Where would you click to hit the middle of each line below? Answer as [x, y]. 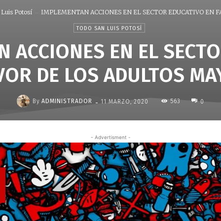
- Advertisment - [110, 137]
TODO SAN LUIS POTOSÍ [109, 28]
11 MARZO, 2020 [125, 101]
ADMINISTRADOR [67, 101]
